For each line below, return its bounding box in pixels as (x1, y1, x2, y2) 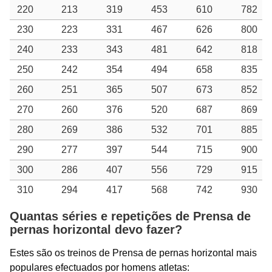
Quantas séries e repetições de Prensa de (10, 209, 251, 223)
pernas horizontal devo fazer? (10, 222, 182, 236)
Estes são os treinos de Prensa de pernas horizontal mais (10, 247, 257, 258)
